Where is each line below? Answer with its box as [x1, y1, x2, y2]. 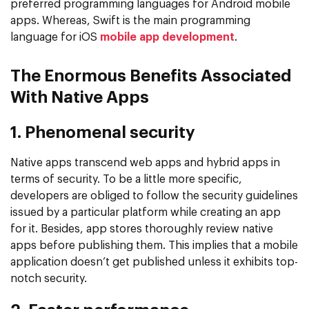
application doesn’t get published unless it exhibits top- [10, 256, 298, 268]
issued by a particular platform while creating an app [10, 206, 281, 218]
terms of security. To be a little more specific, [10, 173, 242, 185]
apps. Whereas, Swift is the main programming [10, 14, 250, 26]
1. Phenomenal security [10, 124, 195, 141]
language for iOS [10, 31, 100, 43]
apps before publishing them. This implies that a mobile [10, 239, 298, 251]
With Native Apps [10, 89, 149, 106]
